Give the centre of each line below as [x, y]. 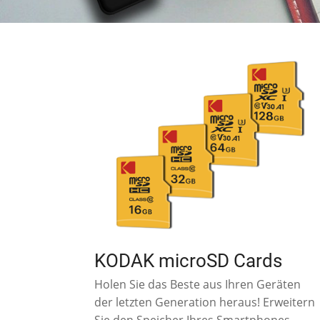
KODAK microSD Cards [188, 260]
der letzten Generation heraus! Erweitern [204, 302]
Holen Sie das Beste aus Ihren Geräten [197, 284]
